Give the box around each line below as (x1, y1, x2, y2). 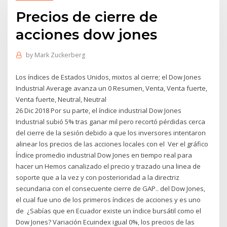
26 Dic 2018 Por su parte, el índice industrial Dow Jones (16, 105, 182, 115)
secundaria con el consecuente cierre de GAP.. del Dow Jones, (16, 183, 206, 193)
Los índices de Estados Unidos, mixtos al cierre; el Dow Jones (16, 72, 202, 82)
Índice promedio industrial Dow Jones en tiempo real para (16, 150, 193, 160)
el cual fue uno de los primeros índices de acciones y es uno (16, 195, 201, 204)
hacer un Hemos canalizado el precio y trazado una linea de (16, 161, 201, 171)
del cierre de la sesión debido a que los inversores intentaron (16, 128, 206, 137)
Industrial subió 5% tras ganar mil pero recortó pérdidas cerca (16, 117, 206, 126)
